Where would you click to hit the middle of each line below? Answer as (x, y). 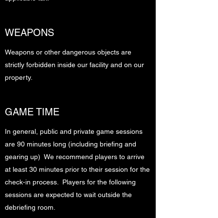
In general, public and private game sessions (74, 131)
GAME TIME (32, 112)
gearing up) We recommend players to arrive (75, 157)
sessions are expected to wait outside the (68, 195)
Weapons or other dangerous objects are (68, 52)
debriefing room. (30, 207)
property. (19, 77)
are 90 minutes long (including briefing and (71, 144)
